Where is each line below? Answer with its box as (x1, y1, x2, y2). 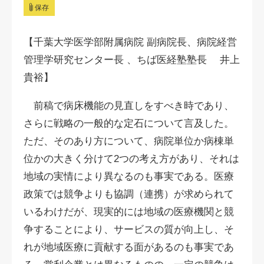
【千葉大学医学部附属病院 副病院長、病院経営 (24, 37, 237, 48)
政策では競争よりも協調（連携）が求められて (24, 189, 234, 200)
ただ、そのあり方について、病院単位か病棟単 (24, 136, 234, 147)
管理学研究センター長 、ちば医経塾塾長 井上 (24, 54, 240, 65)
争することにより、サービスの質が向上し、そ (24, 224, 234, 235)
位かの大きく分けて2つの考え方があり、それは (24, 153, 239, 164)
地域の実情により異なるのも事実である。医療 (24, 171, 234, 182)
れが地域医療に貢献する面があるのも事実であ (24, 242, 234, 253)
